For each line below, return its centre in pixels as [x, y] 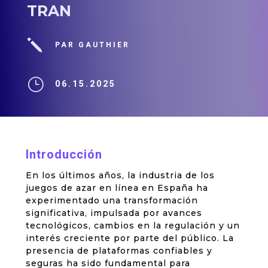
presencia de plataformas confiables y [119, 251]
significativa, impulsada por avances [114, 213]
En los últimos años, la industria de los [120, 176]
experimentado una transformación [112, 201]
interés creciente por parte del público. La [130, 238]
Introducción [64, 155]
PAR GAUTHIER [92, 45]
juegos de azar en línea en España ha [117, 188]
